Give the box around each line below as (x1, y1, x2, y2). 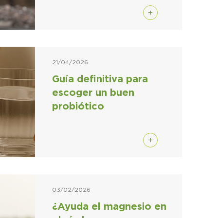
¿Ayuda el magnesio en (52, 201, 166, 212)
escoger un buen (52, 88, 134, 98)
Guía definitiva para (52, 74, 148, 84)
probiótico (52, 101, 104, 111)
